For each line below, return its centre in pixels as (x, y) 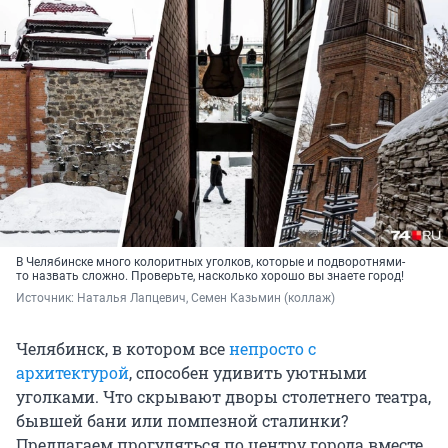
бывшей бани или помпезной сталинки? (182, 421)
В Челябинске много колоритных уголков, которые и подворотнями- (210, 262)
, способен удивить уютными (248, 373)
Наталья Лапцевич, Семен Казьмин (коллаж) (206, 298)
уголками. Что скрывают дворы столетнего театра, (223, 397)
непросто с (272, 349)
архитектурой (72, 373)
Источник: (46, 298)
